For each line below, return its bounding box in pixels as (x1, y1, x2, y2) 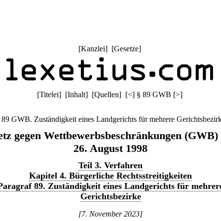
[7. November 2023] (78, 210, 143, 218)
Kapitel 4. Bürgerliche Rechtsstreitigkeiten (29, 171, 192, 181)
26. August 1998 (74, 142, 147, 154)
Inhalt (67, 90, 85, 99)
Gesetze (113, 44, 139, 53)
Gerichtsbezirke (80, 191, 141, 201)
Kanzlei (80, 44, 105, 53)
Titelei (39, 90, 59, 99)
